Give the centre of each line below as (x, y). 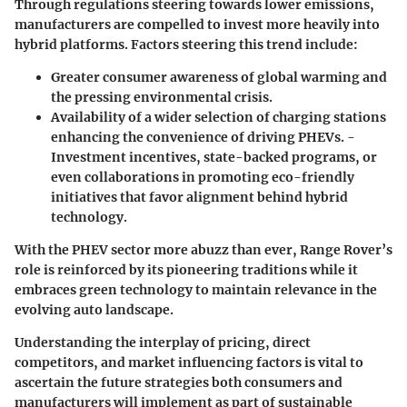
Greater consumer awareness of (154, 77)
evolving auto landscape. (94, 309)
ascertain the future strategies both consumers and (179, 382)
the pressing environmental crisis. (162, 97)
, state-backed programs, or (287, 157)
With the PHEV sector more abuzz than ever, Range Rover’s (203, 249)
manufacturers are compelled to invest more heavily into (197, 24)
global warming (308, 77)
